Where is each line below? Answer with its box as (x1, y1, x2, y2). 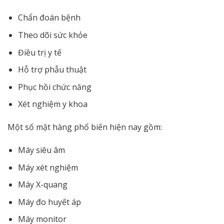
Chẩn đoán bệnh (17, 12, 80, 23)
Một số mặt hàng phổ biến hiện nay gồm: (7, 121, 162, 133)
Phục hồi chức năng (17, 81, 91, 92)
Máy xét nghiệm (17, 161, 78, 173)
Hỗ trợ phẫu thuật (17, 64, 86, 75)
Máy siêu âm (17, 144, 65, 155)
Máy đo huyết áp (17, 196, 81, 207)
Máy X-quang (17, 179, 67, 190)
